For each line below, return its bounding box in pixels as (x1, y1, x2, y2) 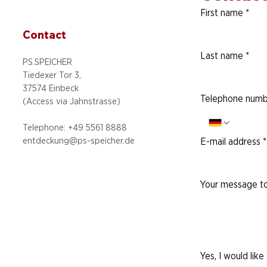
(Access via (23, 95, 70, 107)
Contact (23, 27, 66, 42)
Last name (200, 49, 243, 61)
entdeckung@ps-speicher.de (23, 135, 135, 146)
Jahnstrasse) (70, 95, 120, 107)
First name (200, 7, 243, 18)
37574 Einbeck (23, 82, 79, 94)
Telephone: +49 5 (23, 122, 91, 133)
